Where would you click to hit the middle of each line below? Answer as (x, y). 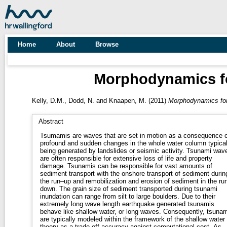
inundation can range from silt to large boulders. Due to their (110, 196)
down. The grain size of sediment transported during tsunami (49, 188)
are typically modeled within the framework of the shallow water (132, 219)
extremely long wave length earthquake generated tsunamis (127, 204)
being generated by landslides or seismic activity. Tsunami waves (113, 150)
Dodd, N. (81, 100)
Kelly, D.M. (48, 100)
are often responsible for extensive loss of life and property (126, 158)
